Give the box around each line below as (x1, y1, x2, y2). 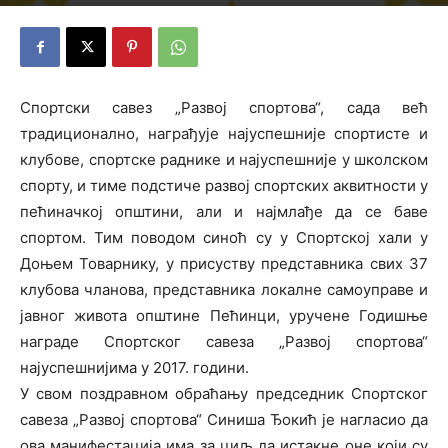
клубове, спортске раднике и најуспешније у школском (20, 150, 428, 169)
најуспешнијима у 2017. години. (20, 358, 249, 377)
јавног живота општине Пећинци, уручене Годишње (20, 306, 428, 325)
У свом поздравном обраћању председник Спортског (20, 384, 428, 403)
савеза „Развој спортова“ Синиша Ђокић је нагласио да (20, 410, 428, 429)
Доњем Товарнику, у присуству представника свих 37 (20, 254, 428, 273)
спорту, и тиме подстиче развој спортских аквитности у (20, 176, 428, 195)
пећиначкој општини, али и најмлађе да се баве (20, 202, 428, 221)
